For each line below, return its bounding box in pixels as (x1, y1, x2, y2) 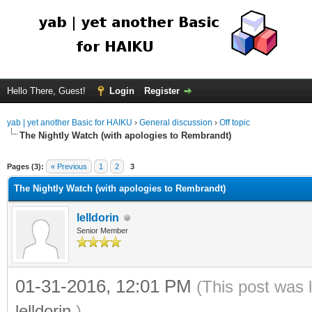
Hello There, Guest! (7, 86, 88, 96)
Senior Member (77, 226, 128, 235)
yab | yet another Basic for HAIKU (7, 118, 132, 127)
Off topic (219, 118, 250, 127)
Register (144, 86, 180, 96)
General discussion (139, 118, 212, 127)
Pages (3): (7, 162, 44, 171)
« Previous (51, 162, 87, 171)
